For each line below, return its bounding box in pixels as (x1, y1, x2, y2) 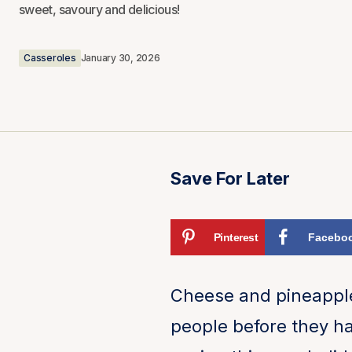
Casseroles (24, 52, 76, 64)
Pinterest (214, 231, 258, 244)
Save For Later (170, 168, 290, 189)
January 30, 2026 (80, 52, 160, 64)
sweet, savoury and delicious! (19, 2, 180, 17)
